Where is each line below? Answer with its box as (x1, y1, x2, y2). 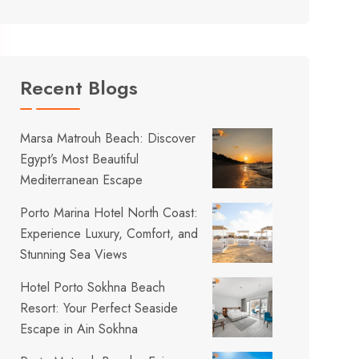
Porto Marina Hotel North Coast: (20, 204, 199, 223)
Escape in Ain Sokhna (20, 320, 139, 339)
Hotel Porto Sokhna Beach (20, 278, 166, 297)
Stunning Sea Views (20, 245, 128, 264)
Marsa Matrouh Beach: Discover (20, 129, 196, 148)
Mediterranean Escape (20, 171, 143, 190)
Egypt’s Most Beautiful (20, 150, 139, 169)
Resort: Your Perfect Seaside (20, 299, 179, 318)
